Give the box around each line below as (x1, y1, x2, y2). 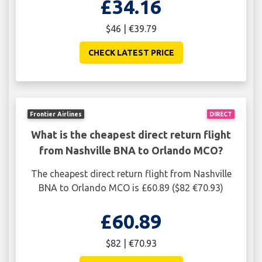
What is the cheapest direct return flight (31, 128, 231, 140)
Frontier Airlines (30, 110, 82, 118)
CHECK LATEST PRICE (88, 48, 174, 58)
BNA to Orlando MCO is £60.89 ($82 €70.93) (39, 182, 223, 193)
